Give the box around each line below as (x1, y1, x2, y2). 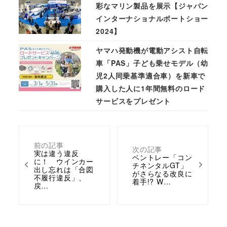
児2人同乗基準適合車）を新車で (96, 70, 206, 81)
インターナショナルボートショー (96, 13, 209, 24)
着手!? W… (132, 176, 171, 187)
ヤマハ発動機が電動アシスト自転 (96, 45, 209, 56)
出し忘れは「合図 (33, 164, 94, 175)
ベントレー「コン (132, 152, 193, 163)
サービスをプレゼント (96, 96, 171, 106)
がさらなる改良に (132, 168, 193, 179)
